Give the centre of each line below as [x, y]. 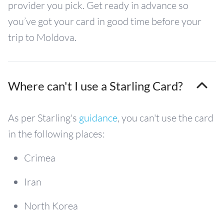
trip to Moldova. [42, 37]
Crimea [40, 157]
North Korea [51, 205]
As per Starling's [43, 117]
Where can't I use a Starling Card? [95, 85]
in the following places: [56, 133]
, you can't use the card [165, 117]
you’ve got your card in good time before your [105, 21]
